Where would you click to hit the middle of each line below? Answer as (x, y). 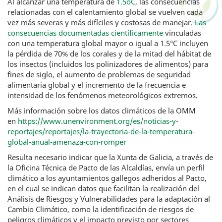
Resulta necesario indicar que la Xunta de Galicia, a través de (110, 157)
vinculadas (183, 33)
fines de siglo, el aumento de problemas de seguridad (99, 74)
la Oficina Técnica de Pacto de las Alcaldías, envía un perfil (106, 167)
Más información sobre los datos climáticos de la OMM (102, 111)
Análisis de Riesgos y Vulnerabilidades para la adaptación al (109, 199)
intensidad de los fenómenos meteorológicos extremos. (103, 95)
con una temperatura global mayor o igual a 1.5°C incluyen (108, 43)
